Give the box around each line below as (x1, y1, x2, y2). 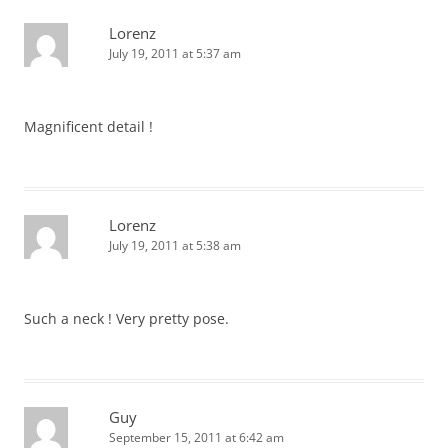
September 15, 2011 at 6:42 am (109, 429, 284, 446)
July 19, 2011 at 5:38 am (109, 237, 241, 254)
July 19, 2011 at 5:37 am (109, 45, 241, 62)
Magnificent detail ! (24, 117, 153, 136)
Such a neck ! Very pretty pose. (24, 309, 229, 328)
